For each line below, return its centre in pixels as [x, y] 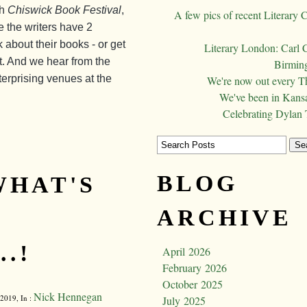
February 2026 [195, 268]
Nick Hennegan [68, 297]
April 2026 [186, 251]
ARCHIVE [224, 218]
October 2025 [193, 284]
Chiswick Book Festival [64, 10]
